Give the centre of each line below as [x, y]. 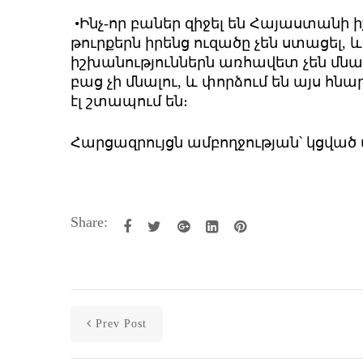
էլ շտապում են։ [133, 101]
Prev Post [121, 323]
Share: [89, 222]
